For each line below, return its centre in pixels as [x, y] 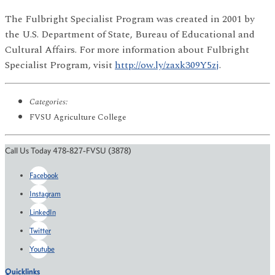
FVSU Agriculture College [78, 118]
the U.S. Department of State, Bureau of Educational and [130, 35]
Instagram [45, 194]
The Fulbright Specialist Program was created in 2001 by [130, 19]
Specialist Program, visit [60, 65]
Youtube [42, 249]
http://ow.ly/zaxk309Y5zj [167, 65]
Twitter [40, 231]
